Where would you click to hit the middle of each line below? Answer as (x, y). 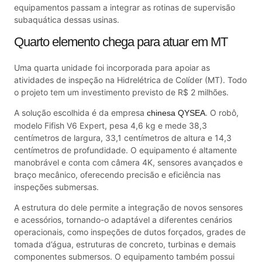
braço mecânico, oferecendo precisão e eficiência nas (117, 174)
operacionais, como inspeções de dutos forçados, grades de (130, 232)
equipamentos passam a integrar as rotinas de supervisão (125, 8)
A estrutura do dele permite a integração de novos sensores (128, 208)
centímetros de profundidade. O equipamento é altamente (125, 150)
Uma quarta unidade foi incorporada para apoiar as (112, 67)
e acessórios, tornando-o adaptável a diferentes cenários (123, 220)
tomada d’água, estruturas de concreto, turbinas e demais (125, 244)
